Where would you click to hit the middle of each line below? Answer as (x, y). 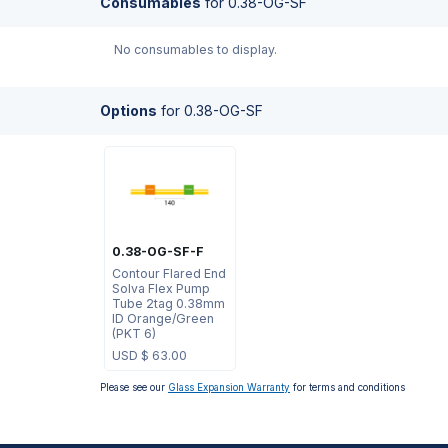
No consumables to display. (195, 50)
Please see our (134, 388)
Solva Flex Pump (160, 288)
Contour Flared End (168, 273)
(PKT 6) (133, 333)
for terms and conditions (347, 388)
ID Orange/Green (162, 318)
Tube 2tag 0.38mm (168, 303)
